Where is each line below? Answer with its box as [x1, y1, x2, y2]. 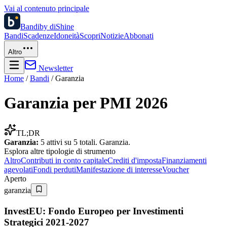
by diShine [40, 22, 74, 31]
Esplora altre [4, 146, 46, 156]
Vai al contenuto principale [4, 4, 89, 13]
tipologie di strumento [46, 146, 116, 156]
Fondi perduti [33, 165, 76, 174]
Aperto [4, 174, 26, 183]
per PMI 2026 [69, 94, 168, 112]
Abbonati [124, 31, 154, 40]
